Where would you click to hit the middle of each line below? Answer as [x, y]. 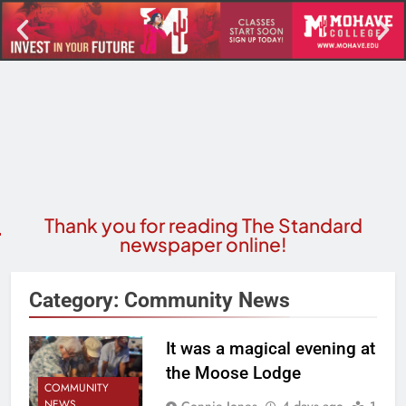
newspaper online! [203, 244]
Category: [77, 300]
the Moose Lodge [233, 372]
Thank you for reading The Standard [203, 225]
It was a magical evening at [270, 348]
